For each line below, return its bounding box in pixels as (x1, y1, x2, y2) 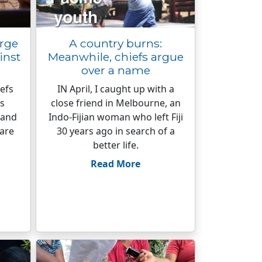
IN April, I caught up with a (57, 82, 174, 95)
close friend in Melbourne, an (50, 96, 181, 109)
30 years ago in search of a (56, 125, 175, 137)
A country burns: (69, 36, 162, 50)
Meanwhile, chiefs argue (47, 50, 184, 64)
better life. (92, 139, 139, 151)
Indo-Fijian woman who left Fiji (48, 111, 183, 123)
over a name (81, 63, 150, 77)
